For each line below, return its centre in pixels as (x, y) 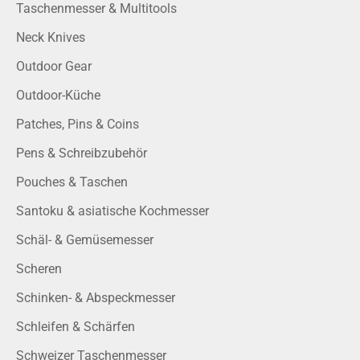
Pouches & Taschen (72, 182)
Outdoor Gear (54, 67)
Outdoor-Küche (58, 96)
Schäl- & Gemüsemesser (85, 240)
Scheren (39, 269)
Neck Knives (51, 38)
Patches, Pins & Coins (78, 125)
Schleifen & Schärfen (76, 327)
